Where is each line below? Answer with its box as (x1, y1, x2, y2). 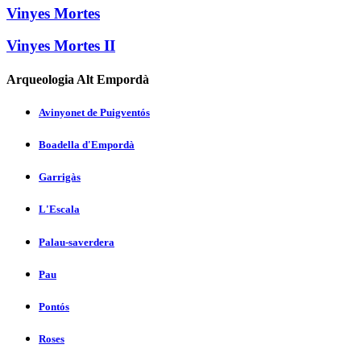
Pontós (39, 300, 69, 313)
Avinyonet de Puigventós (39, 106, 150, 118)
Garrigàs (39, 171, 81, 184)
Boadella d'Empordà (39, 139, 135, 151)
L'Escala (39, 203, 80, 216)
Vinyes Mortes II (6, 37, 115, 55)
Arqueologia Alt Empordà (6, 72, 149, 86)
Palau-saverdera (39, 235, 114, 248)
